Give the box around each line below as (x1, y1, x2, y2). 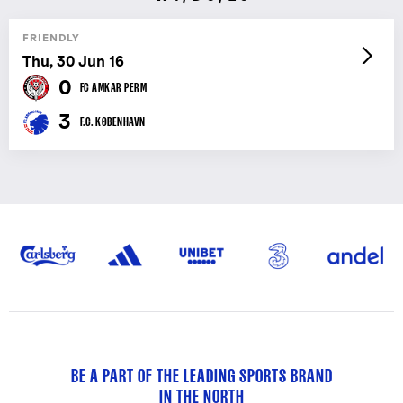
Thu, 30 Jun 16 (22, 53, 124, 71)
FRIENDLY (22, 31, 80, 45)
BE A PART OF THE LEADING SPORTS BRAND (70, 364, 333, 386)
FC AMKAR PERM (79, 80, 147, 95)
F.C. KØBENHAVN (79, 114, 146, 130)
